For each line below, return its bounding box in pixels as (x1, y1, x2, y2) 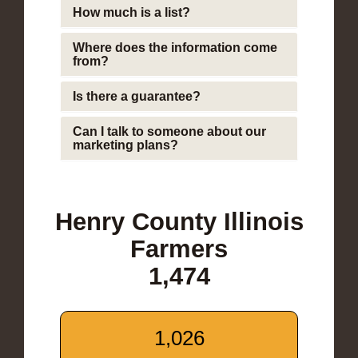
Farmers (130, 234, 228, 263)
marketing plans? (73, 137, 178, 152)
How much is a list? (73, 5, 190, 19)
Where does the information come (73, 40, 277, 54)
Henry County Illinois (54, 207, 304, 236)
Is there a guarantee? (73, 89, 201, 103)
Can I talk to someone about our (73, 124, 266, 138)
